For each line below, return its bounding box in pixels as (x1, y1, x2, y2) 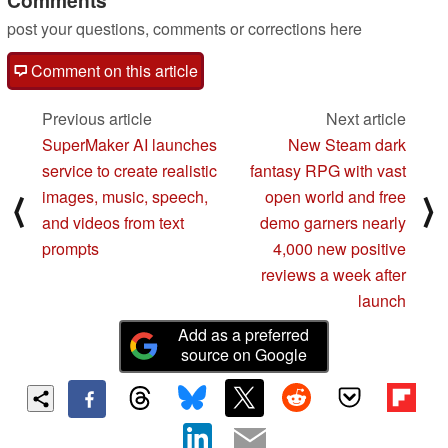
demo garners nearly (260, 210, 406, 234)
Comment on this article (27, 58, 198, 82)
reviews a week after (261, 262, 406, 286)
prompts (42, 236, 99, 260)
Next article (326, 106, 406, 130)
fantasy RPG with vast (250, 158, 406, 182)
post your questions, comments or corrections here (7, 16, 362, 40)
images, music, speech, (42, 184, 208, 208)
